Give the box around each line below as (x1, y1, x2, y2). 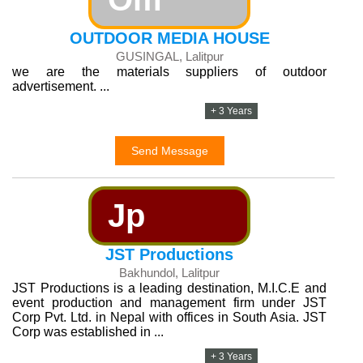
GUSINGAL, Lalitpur (115, 49, 224, 63)
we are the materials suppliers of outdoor (12, 65, 327, 79)
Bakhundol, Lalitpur (119, 266, 220, 280)
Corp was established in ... (12, 325, 164, 339)
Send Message (130, 144, 208, 157)
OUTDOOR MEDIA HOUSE (69, 29, 270, 47)
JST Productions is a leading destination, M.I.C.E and (12, 281, 327, 295)
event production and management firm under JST (12, 296, 327, 310)
